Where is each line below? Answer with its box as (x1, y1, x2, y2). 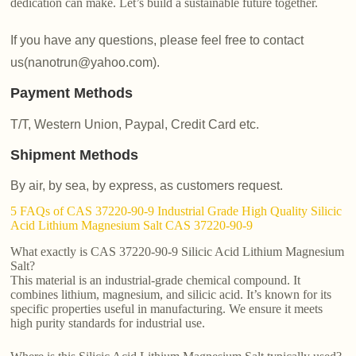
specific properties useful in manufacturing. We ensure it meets (10, 301, 323, 315)
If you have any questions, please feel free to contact (10, 33, 304, 48)
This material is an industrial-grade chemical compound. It (10, 273, 301, 287)
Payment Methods (10, 85, 133, 102)
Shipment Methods (10, 146, 139, 163)
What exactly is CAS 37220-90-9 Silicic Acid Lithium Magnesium (10, 244, 345, 258)
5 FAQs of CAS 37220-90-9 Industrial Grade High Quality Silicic (10, 203, 342, 218)
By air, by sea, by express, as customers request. (10, 178, 284, 192)
